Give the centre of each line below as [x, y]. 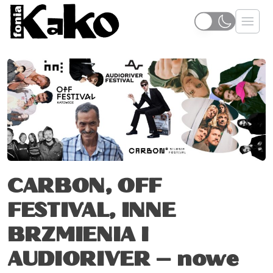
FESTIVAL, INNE [91, 212]
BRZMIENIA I [78, 236]
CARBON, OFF [84, 187]
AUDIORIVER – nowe [123, 261]
